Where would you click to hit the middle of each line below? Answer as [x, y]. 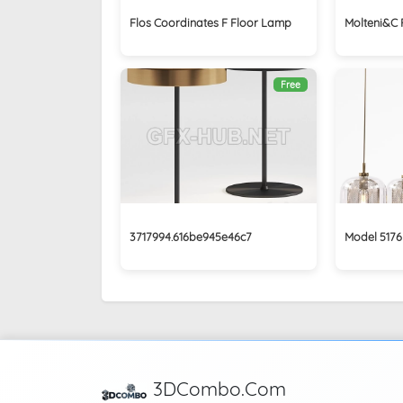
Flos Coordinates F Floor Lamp [210, 22]
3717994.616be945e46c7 [190, 236]
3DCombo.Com [219, 388]
